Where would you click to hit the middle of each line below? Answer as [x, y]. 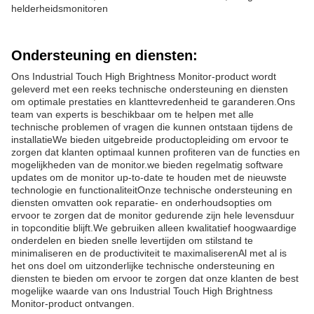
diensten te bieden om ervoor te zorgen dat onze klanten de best [155, 278]
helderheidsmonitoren [60, 8]
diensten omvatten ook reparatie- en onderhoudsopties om [142, 203]
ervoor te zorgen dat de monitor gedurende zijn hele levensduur [153, 215]
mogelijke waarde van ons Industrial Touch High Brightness [142, 291]
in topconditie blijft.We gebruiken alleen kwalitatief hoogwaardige [154, 228]
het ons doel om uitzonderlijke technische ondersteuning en [143, 266]
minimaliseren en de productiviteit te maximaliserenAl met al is [149, 253]
